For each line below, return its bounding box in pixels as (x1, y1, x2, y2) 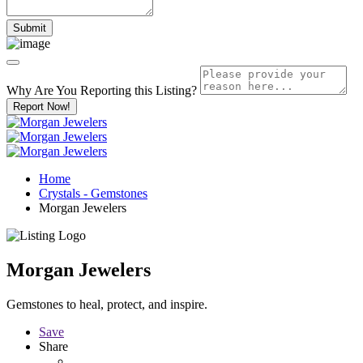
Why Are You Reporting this (6, 83, 156, 97)
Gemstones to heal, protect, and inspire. (6, 297, 207, 311)
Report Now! (13, 100, 70, 113)
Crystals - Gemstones (39, 186, 147, 200)
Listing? (156, 83, 197, 97)
